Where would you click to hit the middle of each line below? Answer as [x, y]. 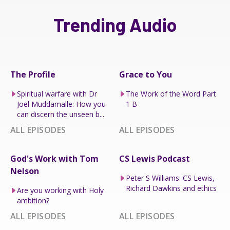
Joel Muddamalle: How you [61, 104]
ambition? [33, 200]
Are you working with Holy [60, 190]
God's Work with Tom [54, 158]
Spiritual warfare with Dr [57, 93]
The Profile [33, 74]
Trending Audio [115, 24]
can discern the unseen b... [60, 114]
